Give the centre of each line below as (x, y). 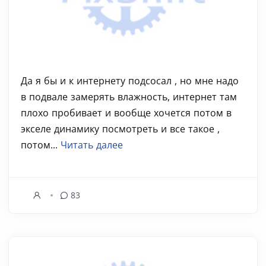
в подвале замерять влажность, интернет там (129, 97)
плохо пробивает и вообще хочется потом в (126, 113)
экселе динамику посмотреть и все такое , (120, 129)
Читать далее (92, 145)
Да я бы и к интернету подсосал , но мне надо (130, 81)
